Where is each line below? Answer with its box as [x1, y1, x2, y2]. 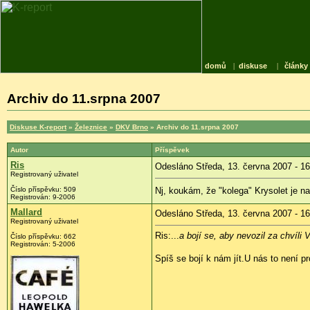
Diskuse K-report [10, 122, 66, 131]
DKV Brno [116, 122, 148, 131]
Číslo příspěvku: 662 [10, 232, 76, 240]
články [284, 62, 309, 70]
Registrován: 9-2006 [10, 192, 75, 201]
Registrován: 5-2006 [10, 239, 75, 248]
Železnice [75, 122, 107, 131]
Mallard [10, 206, 42, 217]
